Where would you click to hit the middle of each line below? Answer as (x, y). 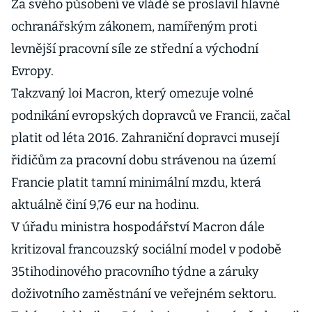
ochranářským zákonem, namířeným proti (134, 26)
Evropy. (32, 71)
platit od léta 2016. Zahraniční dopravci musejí (145, 138)
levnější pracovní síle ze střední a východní (135, 49)
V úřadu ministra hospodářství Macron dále (138, 227)
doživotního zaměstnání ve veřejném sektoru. (144, 294)
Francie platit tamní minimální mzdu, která (136, 182)
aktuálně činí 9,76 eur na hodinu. (105, 205)
